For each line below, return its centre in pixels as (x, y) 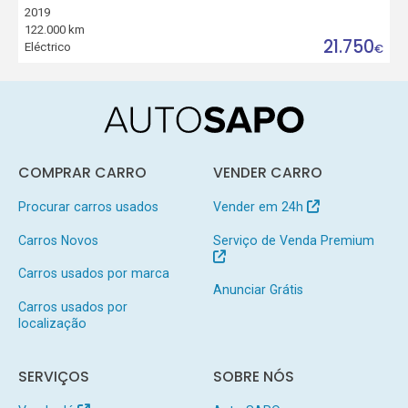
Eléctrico (48, 47)
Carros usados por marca (93, 274)
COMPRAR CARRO (82, 172)
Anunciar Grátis (258, 290)
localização (52, 324)
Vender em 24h (260, 206)
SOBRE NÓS (253, 377)
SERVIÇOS (53, 377)
